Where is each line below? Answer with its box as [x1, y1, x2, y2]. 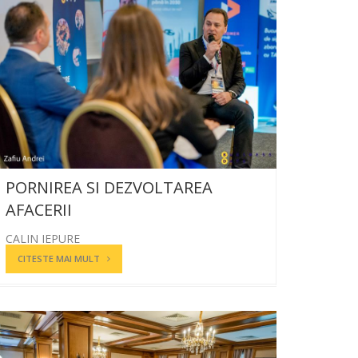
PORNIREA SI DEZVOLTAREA [6, 176, 213, 198]
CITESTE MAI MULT [18, 252, 100, 265]
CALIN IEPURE [6, 230, 80, 246]
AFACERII [6, 198, 72, 221]
